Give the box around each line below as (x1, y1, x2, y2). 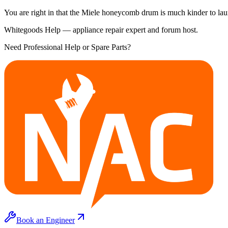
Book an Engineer (16, 215, 75, 224)
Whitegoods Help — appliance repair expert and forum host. (4, 25, 198, 34)
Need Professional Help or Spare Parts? (4, 42, 131, 51)
